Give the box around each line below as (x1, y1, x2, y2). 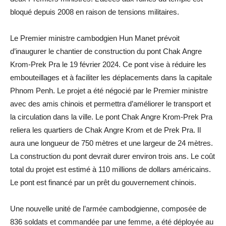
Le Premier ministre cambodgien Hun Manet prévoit (10, 33, 180, 42)
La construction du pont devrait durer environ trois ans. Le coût (10, 151, 215, 160)
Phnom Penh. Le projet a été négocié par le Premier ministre (10, 86, 208, 95)
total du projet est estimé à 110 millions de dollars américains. (10, 164, 211, 174)
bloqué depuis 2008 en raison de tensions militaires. (10, 7, 179, 16)
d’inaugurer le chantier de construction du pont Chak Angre (10, 46, 202, 55)
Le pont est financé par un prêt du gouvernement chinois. (10, 178, 196, 187)
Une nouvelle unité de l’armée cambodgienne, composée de (10, 204, 206, 213)
